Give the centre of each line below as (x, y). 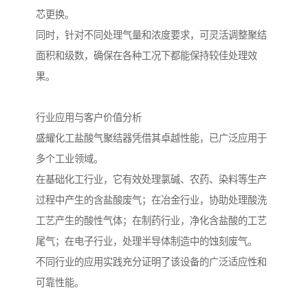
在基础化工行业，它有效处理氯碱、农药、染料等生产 (151, 180)
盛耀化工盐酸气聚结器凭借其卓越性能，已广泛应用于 (151, 139)
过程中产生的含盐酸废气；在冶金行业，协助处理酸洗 (151, 200)
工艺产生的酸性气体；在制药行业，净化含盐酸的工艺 (151, 221)
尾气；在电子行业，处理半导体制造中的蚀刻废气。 (146, 242)
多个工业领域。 (69, 159)
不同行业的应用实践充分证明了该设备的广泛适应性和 (151, 262)
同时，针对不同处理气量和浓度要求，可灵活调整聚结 (151, 35)
